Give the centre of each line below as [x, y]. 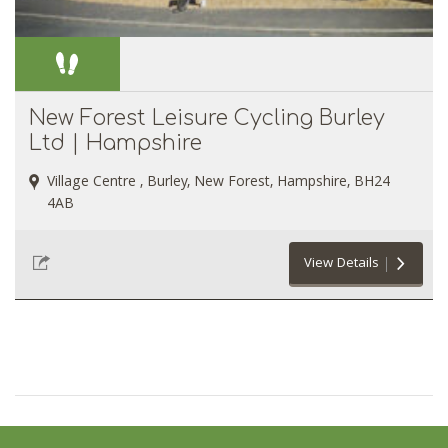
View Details [341, 263]
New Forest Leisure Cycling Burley [207, 117]
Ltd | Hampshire [115, 142]
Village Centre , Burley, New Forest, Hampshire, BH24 [218, 182]
